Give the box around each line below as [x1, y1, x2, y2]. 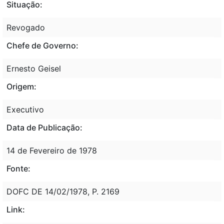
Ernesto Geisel [6, 63, 61, 73]
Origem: [6, 81, 36, 91]
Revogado [6, 22, 45, 32]
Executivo [6, 104, 44, 114]
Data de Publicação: [6, 122, 82, 132]
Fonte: [6, 163, 30, 173]
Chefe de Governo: [6, 40, 78, 50]
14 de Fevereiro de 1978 [6, 145, 97, 155]
